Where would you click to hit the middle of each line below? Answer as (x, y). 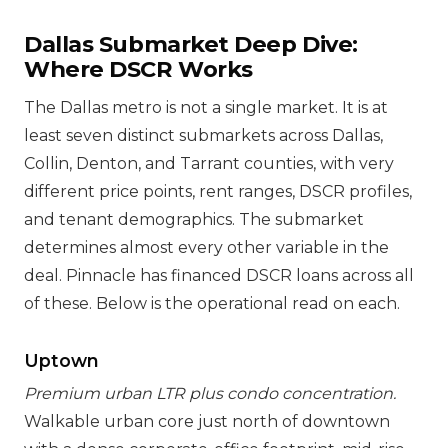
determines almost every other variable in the (206, 247)
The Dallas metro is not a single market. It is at (206, 107)
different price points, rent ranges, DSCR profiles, (218, 191)
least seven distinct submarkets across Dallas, (203, 135)
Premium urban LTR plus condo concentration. (210, 393)
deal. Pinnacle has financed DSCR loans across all (219, 275)
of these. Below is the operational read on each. (212, 303)
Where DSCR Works (138, 69)
